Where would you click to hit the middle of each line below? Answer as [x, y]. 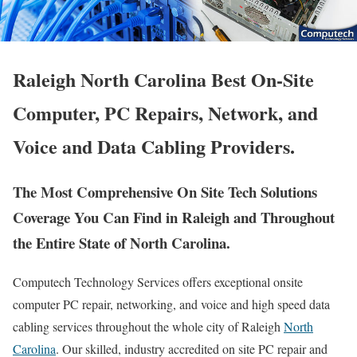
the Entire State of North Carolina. [122, 243]
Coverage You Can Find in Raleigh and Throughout [174, 218]
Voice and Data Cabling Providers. [154, 147]
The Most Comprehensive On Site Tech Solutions [165, 192]
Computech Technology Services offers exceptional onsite [158, 282]
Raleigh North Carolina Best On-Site [163, 80]
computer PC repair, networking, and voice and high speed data [171, 304]
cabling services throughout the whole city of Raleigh [148, 327]
